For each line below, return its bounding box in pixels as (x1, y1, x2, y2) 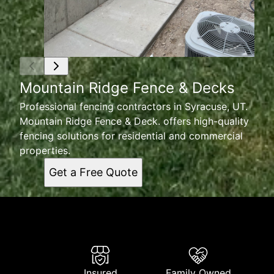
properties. (20, 144, 70, 157)
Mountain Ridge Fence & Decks (20, 79, 235, 97)
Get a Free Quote (49, 166, 138, 179)
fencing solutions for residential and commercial (20, 130, 243, 142)
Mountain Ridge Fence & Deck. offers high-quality (20, 115, 249, 127)
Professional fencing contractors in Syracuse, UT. (20, 100, 248, 113)
